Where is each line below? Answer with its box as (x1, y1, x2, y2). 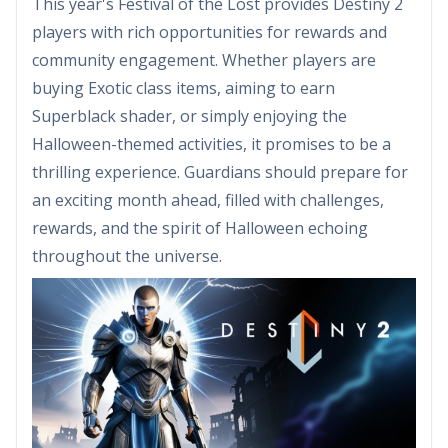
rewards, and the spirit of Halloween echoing (32, 216, 368, 239)
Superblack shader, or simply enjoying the (32, 104, 347, 127)
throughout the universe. (32, 244, 222, 267)
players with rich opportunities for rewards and (32, 20, 387, 43)
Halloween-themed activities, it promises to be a (32, 132, 391, 155)
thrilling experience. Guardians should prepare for (32, 160, 408, 183)
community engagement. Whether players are (32, 48, 376, 71)
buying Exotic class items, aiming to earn (32, 76, 335, 99)
